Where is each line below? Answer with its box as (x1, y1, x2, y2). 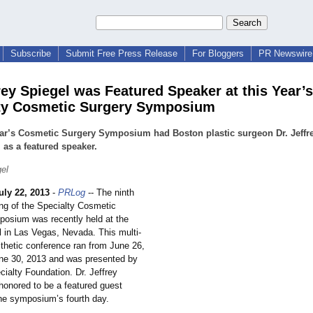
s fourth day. (59, 293, 109, 305)
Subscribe (10, 48, 51, 59)
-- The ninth (85, 187, 134, 198)
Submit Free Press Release (66, 48, 177, 59)
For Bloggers (192, 48, 244, 59)
